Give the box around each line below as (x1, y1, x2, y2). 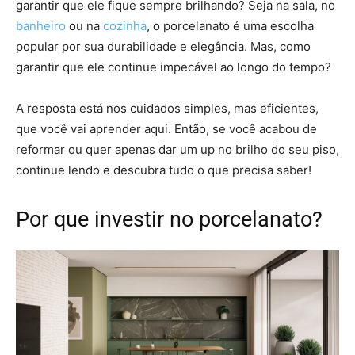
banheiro (16, 17, 66, 33)
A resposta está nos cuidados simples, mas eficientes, (16, 100, 319, 116)
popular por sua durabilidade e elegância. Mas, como (16, 38, 311, 54)
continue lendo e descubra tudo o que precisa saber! (16, 162, 311, 177)
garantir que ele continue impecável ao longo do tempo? (16, 59, 334, 74)
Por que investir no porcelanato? (16, 206, 323, 232)
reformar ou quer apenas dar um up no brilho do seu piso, (16, 141, 339, 157)
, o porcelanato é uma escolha (147, 17, 314, 33)
